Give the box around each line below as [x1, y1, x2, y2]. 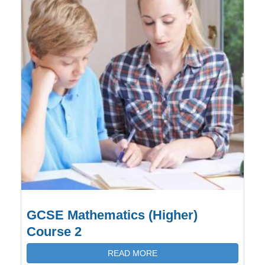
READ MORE [108, 248, 157, 258]
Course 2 [27, 224, 82, 239]
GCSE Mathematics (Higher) [27, 208, 198, 222]
